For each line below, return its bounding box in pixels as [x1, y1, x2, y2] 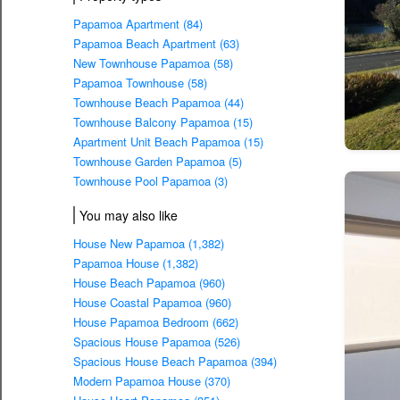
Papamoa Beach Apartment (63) [73, 35, 239, 53]
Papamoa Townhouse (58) [73, 74, 207, 92]
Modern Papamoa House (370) [73, 372, 230, 390]
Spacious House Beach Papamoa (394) [73, 353, 277, 371]
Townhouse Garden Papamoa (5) [73, 153, 242, 171]
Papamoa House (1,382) [73, 254, 198, 272]
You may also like [79, 206, 178, 224]
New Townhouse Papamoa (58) [73, 54, 233, 72]
